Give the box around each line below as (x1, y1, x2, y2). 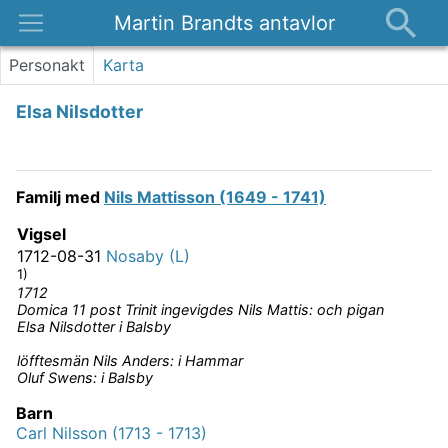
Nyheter (24, 82, 84, 102)
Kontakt (24, 154, 82, 174)
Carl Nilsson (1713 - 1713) (16, 423, 207, 444)
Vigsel (17, 224, 66, 245)
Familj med (16, 187, 104, 208)
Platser (24, 46, 76, 66)
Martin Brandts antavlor (113, 11, 335, 35)
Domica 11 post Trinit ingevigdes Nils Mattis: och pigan (17, 301, 384, 319)
